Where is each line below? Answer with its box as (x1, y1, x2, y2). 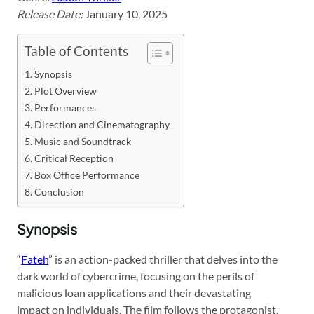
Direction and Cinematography (34, 118, 170, 131)
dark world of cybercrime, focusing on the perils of (17, 269, 254, 283)
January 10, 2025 (83, 7, 168, 21)
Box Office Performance (34, 169, 139, 182)
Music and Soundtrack (34, 135, 131, 148)
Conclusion (34, 186, 84, 198)
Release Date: (17, 7, 83, 21)
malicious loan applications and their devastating (17, 286, 251, 300)
